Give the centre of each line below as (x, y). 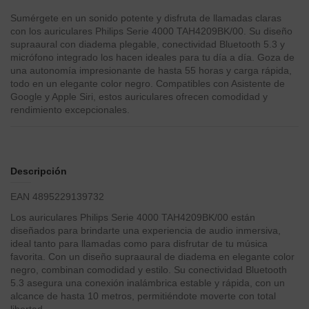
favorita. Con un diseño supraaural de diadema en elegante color (152, 256)
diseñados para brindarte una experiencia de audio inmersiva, (146, 230)
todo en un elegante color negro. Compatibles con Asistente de (148, 84)
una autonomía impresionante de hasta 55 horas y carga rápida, (151, 71)
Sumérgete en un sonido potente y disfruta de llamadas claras (146, 18)
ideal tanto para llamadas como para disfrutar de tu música (139, 243)
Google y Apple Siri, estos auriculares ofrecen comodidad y (139, 97)
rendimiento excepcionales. (70, 110)
